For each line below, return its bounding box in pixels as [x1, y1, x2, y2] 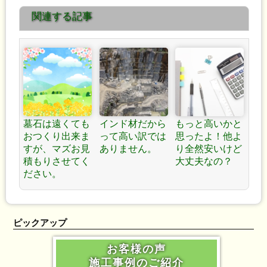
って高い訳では [99, 131, 166, 142]
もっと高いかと [175, 119, 242, 129]
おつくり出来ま [23, 131, 91, 142]
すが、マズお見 [23, 144, 91, 154]
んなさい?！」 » [160, 18, 226, 28]
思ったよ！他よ [175, 131, 242, 142]
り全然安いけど [175, 144, 242, 154]
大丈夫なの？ [175, 156, 232, 167]
